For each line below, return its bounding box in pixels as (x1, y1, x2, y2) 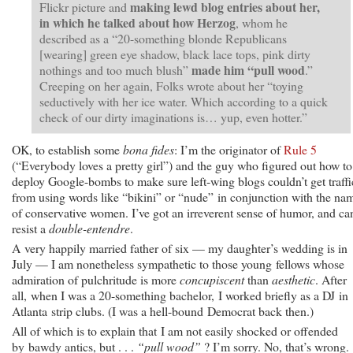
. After (315, 270, 347, 288)
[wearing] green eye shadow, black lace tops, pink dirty (39, 45, 310, 62)
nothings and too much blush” (39, 61, 191, 78)
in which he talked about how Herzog (39, 13, 236, 32)
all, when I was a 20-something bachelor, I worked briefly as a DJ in (12, 286, 348, 303)
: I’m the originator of (174, 140, 284, 158)
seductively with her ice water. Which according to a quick (39, 92, 328, 110)
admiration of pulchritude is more (12, 270, 180, 288)
